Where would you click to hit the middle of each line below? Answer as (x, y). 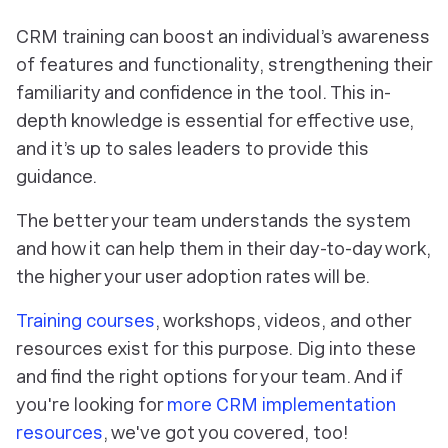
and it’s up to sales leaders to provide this (192, 148)
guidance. (56, 176)
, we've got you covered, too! (225, 432)
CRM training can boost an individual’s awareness (223, 36)
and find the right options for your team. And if (209, 376)
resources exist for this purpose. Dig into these (216, 348)
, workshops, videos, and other (283, 320)
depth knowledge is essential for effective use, (215, 120)
